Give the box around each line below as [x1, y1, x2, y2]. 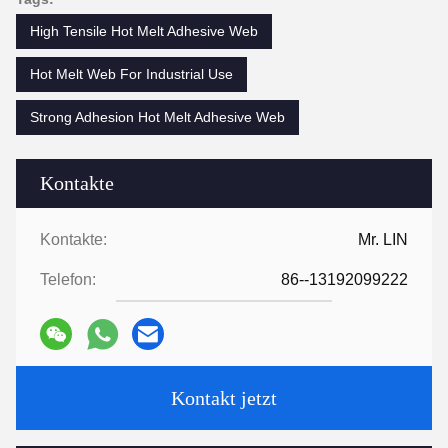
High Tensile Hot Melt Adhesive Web [30, 23, 258, 39]
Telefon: [40, 271, 96, 288]
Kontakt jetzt [171, 387, 277, 409]
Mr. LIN [358, 231, 408, 248]
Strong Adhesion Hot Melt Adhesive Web [30, 109, 285, 125]
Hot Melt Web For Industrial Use [30, 66, 233, 82]
